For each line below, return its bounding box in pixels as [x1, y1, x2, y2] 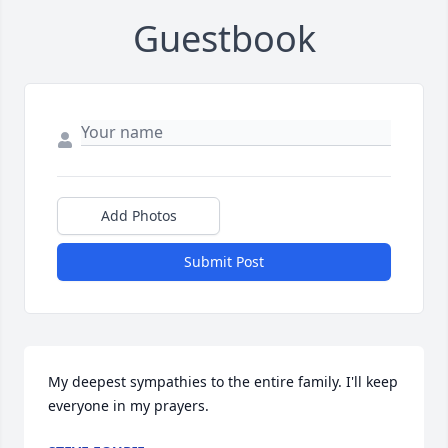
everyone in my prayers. [48, 396, 209, 416]
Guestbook [132, 14, 316, 64]
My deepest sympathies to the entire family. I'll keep [48, 372, 398, 392]
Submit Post [184, 252, 264, 272]
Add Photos [100, 206, 177, 226]
